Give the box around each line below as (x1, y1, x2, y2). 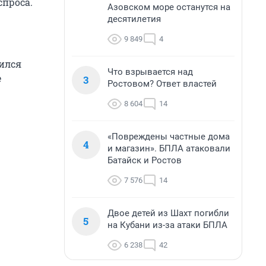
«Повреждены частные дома (107, 131, 230, 142)
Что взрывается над (107, 66, 193, 77)
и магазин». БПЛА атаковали (107, 143, 230, 154)
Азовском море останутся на (107, 2, 230, 12)
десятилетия (107, 14, 161, 24)
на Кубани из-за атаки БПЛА (107, 220, 227, 230)
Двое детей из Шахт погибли (107, 208, 229, 218)
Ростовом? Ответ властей (107, 78, 217, 89)
